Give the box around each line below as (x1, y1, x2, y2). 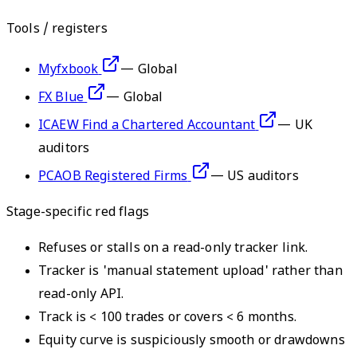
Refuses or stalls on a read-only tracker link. (38, 240, 308, 257)
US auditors (227, 168, 299, 186)
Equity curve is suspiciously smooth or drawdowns (38, 332, 345, 350)
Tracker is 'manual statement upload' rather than (38, 263, 343, 280)
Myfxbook (38, 61, 99, 79)
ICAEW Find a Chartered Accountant (38, 117, 256, 135)
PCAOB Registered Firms (38, 168, 188, 186)
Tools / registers (6, 21, 108, 38)
